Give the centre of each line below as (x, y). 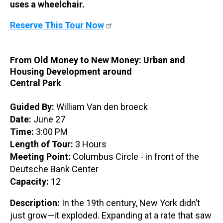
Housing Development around (71, 72)
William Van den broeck (103, 107)
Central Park (36, 83)
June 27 (48, 119)
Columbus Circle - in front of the (135, 157)
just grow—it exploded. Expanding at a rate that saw (111, 216)
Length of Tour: (42, 144)
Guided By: (33, 107)
